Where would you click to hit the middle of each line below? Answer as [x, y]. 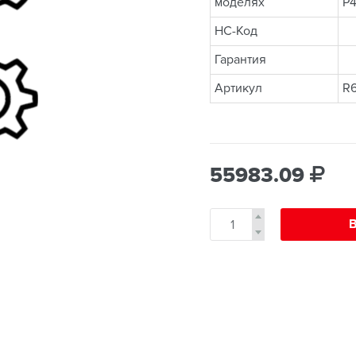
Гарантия [240, 60]
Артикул [238, 89]
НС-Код [236, 31]
